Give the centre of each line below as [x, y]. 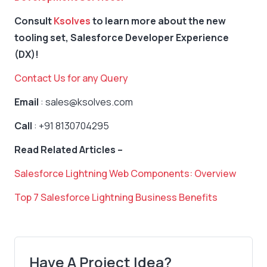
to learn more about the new [158, 21]
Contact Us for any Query [71, 78]
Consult [34, 21]
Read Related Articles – [69, 150]
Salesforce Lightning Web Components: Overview [125, 174]
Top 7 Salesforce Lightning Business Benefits [116, 198]
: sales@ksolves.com [86, 102]
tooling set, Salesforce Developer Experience [122, 38]
